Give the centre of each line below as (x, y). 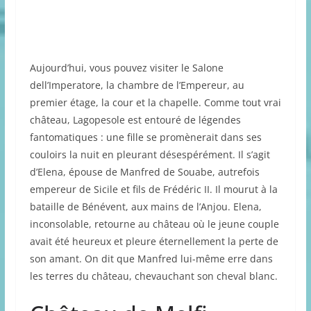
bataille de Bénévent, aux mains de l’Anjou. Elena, (145, 206)
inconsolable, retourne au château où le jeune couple (154, 224)
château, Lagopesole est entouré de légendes (135, 119)
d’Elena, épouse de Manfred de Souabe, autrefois (144, 171)
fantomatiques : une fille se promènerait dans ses (145, 137)
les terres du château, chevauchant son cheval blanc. (153, 276)
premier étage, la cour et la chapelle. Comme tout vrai (155, 102)
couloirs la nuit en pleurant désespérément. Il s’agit (150, 154)
